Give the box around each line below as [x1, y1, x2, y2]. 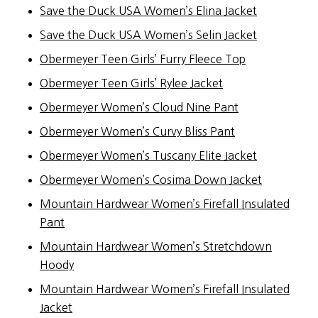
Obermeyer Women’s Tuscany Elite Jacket [40, 149, 257, 161]
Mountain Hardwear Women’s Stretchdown [40, 240, 272, 252]
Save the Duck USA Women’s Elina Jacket [40, 4, 257, 16]
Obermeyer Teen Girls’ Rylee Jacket [40, 77, 223, 89]
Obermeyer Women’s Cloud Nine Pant [40, 101, 238, 113]
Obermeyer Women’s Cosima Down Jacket [40, 173, 262, 185]
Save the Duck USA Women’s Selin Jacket [40, 28, 257, 40]
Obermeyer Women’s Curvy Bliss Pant [40, 125, 235, 137]
